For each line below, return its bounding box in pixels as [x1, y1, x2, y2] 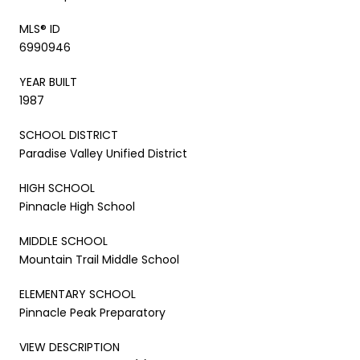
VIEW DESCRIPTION [19, 338, 120, 355]
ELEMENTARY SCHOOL [19, 285, 136, 302]
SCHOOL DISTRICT [19, 126, 118, 143]
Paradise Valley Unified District [19, 145, 187, 162]
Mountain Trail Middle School [19, 251, 179, 268]
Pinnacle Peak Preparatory [19, 304, 166, 321]
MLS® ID [19, 20, 60, 37]
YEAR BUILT [19, 73, 77, 90]
